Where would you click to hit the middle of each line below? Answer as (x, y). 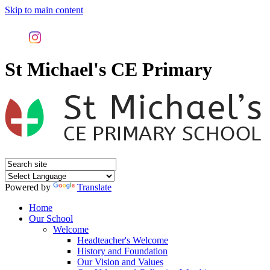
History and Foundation (122, 251)
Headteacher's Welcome (123, 240)
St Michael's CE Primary (108, 70)
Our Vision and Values (120, 262)
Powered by (29, 187)
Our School (51, 219)
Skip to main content (44, 10)
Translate (94, 187)
